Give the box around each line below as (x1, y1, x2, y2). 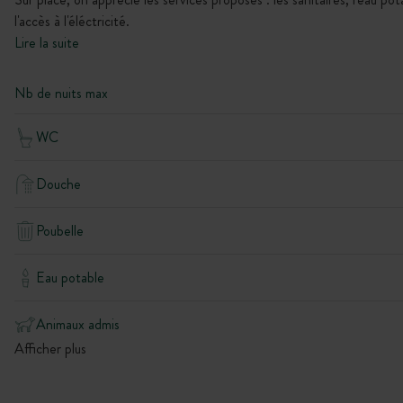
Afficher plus (14, 338, 86, 359)
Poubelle (36, 219, 84, 241)
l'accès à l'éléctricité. (14, 11, 130, 31)
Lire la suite (14, 32, 79, 53)
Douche (36, 173, 81, 194)
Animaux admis (36, 313, 120, 335)
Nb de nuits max (14, 83, 108, 103)
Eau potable (36, 266, 104, 288)
